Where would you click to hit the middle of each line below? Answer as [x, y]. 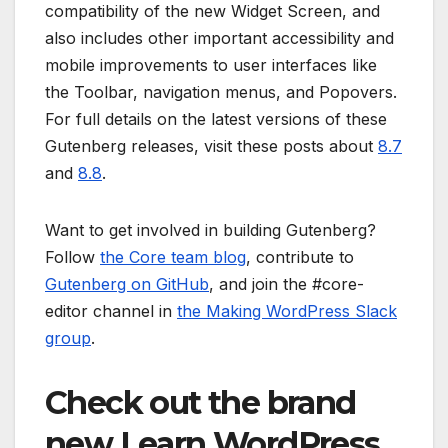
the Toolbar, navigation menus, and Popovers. [221, 91]
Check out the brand [200, 402]
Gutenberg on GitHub [127, 283]
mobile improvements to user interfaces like [211, 64]
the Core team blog [173, 256]
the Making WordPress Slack [287, 310]
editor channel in [111, 310]
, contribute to [300, 256]
